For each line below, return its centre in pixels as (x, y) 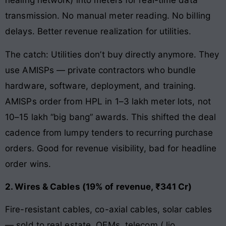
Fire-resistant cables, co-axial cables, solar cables (109, 210)
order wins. (28, 164)
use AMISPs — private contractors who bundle (101, 70)
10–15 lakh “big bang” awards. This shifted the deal (111, 117)
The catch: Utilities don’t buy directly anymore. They (112, 54)
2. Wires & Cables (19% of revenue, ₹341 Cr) (99, 186)
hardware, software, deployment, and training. (101, 86)
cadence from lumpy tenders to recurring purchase (109, 132)
